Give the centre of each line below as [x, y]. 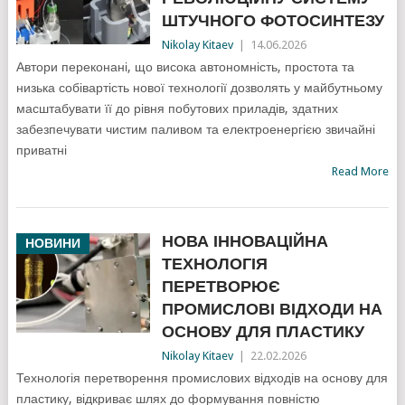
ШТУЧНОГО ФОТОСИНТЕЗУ [273, 21]
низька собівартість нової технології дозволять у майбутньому [199, 88]
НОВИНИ [52, 244]
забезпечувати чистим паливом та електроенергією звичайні [195, 130]
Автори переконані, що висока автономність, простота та [185, 67]
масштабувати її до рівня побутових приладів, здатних [177, 109]
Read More [361, 172]
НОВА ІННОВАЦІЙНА [245, 241]
